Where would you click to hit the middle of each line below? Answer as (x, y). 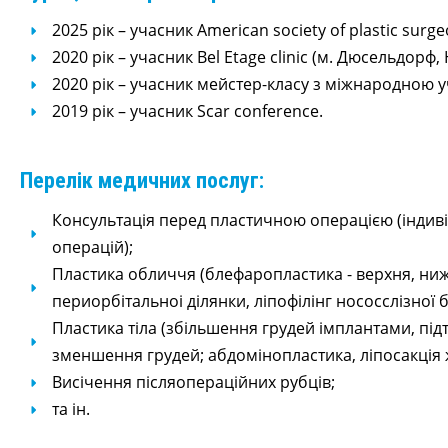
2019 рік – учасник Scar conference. (187, 111)
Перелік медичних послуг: (141, 180)
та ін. (70, 409)
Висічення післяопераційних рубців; (193, 382)
